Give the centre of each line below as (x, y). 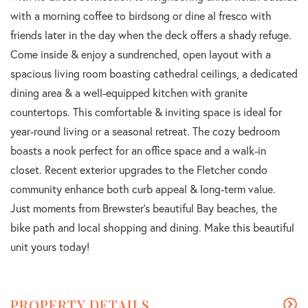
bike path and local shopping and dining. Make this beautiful (152, 228)
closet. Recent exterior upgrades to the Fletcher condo (139, 170)
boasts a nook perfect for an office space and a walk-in (138, 151)
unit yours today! (50, 247)
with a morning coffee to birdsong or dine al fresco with (141, 16)
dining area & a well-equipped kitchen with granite (129, 93)
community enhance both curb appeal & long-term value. (143, 189)
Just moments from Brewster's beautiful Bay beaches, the (144, 208)
